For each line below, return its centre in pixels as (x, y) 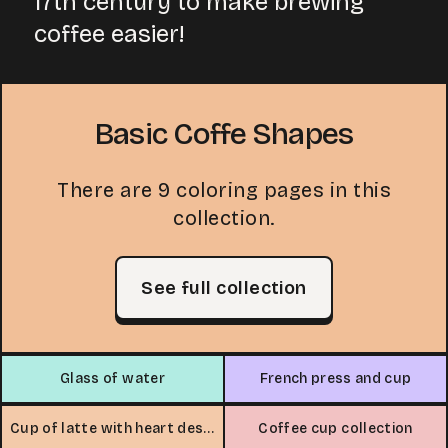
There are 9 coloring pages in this (224, 190)
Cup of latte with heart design (209, 428)
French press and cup (335, 378)
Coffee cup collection (335, 428)
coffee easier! (109, 34)
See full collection (224, 288)
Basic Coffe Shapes (224, 134)
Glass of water (112, 378)
